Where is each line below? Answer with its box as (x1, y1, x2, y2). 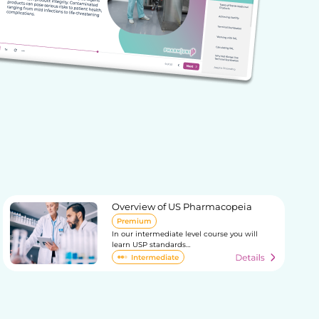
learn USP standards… (111, 240, 190, 249)
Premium (116, 216, 152, 226)
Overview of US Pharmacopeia (111, 201, 252, 212)
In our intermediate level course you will (111, 229, 258, 239)
